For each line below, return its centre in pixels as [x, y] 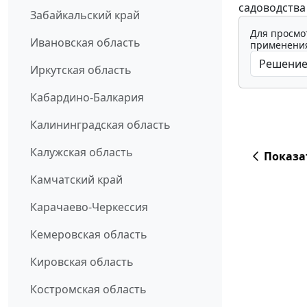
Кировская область [82, 262]
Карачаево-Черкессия [89, 207]
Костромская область [88, 290]
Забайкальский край [85, 15]
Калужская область [82, 152]
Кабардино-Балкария [87, 98]
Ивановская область [85, 43]
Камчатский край [76, 180]
